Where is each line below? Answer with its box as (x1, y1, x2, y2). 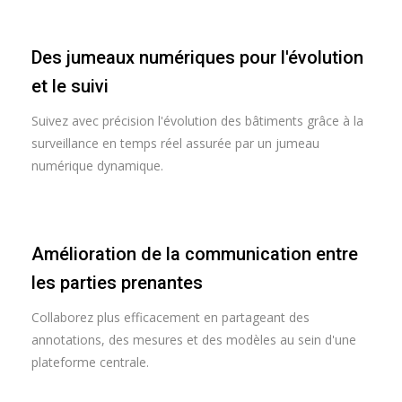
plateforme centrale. (31, 354, 149, 371)
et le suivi (31, 75, 109, 97)
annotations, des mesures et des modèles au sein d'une (31, 331, 356, 348)
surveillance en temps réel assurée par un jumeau (31, 135, 319, 152)
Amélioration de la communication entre (31, 243, 358, 265)
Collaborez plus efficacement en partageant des (31, 309, 310, 326)
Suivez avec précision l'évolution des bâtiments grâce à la (31, 112, 363, 129)
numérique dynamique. (31, 157, 163, 174)
